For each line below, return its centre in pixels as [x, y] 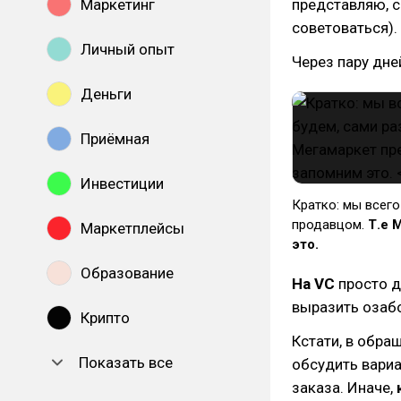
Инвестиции [122, 183]
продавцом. [330, 225]
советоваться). [345, 28]
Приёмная [115, 139]
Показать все [126, 363]
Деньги [106, 94]
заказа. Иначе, [344, 388]
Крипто [105, 318]
